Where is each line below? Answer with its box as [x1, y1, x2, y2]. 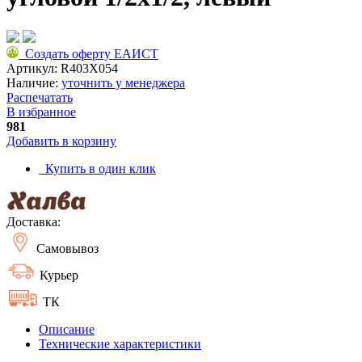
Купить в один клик [39, 161, 156, 175]
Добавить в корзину [6, 133, 116, 148]
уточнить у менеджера [61, 75, 185, 90]
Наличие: [6, 75, 61, 90]
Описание [39, 322, 95, 336]
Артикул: [6, 61, 61, 75]
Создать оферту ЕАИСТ [19, 46, 158, 61]
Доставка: [6, 214, 61, 229]
